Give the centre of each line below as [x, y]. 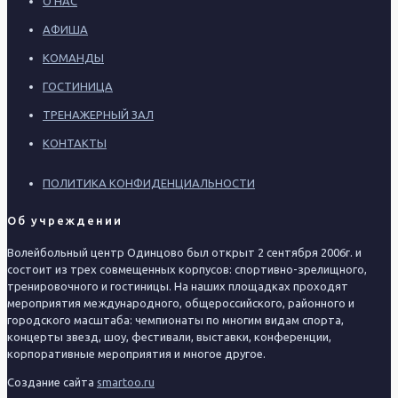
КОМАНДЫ [73, 57]
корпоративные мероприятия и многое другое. [136, 354]
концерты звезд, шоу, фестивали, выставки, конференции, [169, 337]
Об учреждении [65, 221]
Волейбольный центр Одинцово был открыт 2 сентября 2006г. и [184, 253]
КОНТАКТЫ [75, 143]
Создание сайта [52, 382]
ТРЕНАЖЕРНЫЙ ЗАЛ [98, 114]
